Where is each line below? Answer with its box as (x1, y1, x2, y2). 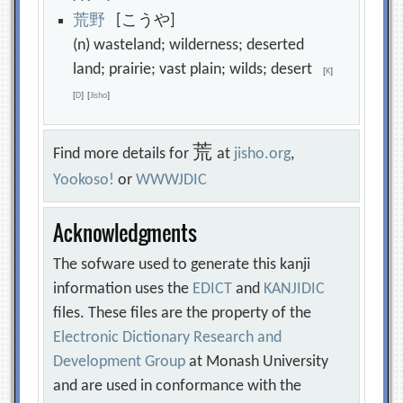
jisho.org (234, 146, 291, 163)
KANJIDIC (264, 281, 326, 298)
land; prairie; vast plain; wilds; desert (73, 61, 324, 78)
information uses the (53, 281, 193, 298)
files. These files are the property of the (53, 305, 312, 322)
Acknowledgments (53, 217, 197, 248)
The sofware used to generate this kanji (53, 256, 311, 273)
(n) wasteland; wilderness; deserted (73, 37, 305, 54)
